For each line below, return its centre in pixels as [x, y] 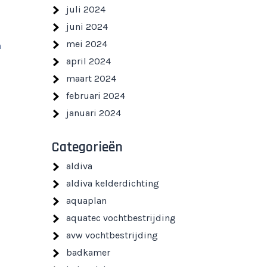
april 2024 [89, 61]
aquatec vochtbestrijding [121, 218]
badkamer [88, 252]
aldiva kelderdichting [113, 183]
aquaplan [86, 201]
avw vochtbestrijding [112, 235]
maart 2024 [91, 78]
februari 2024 [96, 96]
